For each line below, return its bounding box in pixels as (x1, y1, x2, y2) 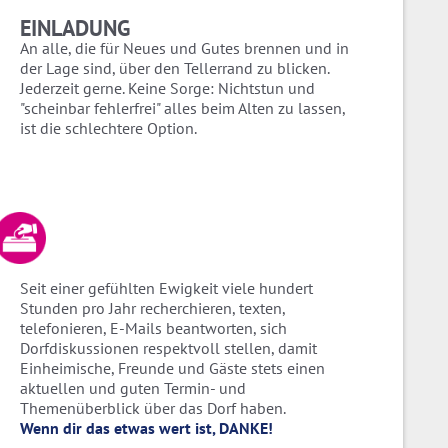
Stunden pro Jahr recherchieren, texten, (20, 298, 285, 319)
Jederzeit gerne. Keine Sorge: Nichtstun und (20, 78, 315, 99)
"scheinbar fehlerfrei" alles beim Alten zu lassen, (20, 98, 345, 119)
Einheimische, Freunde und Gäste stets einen (20, 358, 325, 379)
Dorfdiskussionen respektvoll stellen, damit (20, 338, 317, 359)
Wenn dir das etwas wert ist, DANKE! (20, 418, 273, 439)
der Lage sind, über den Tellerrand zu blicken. (20, 58, 329, 79)
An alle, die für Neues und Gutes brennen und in (20, 38, 349, 59)
